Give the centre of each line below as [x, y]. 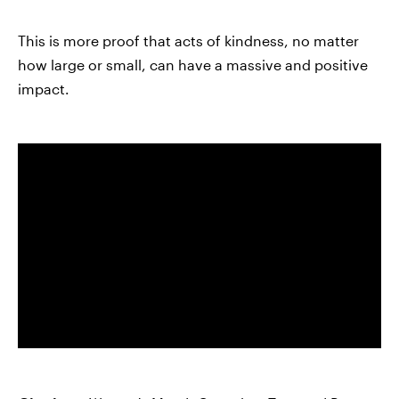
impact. [44, 89]
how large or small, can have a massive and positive [193, 65]
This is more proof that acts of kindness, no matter [188, 41]
